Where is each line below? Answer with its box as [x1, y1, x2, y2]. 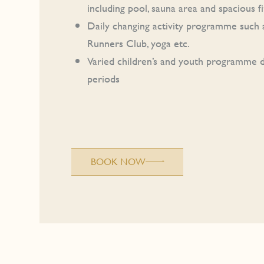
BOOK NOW [90, 154, 146, 169]
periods [87, 71, 120, 87]
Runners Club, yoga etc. [87, 35, 190, 52]
